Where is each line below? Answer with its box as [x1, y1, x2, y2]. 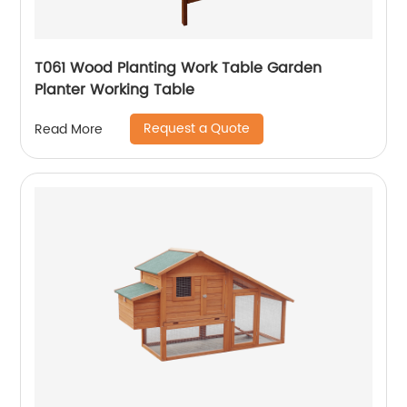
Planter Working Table [35, 78, 195, 102]
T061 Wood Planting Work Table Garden [35, 56, 323, 80]
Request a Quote [144, 118, 251, 139]
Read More [35, 118, 104, 140]
